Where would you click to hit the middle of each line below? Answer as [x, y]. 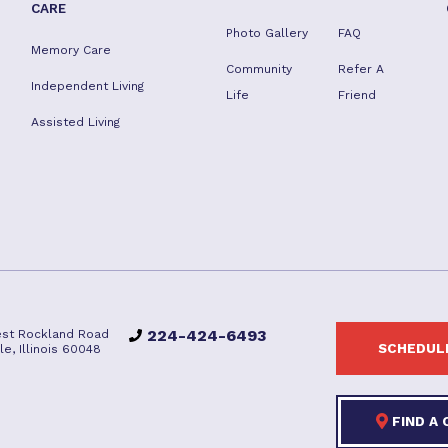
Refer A [361, 69]
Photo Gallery [266, 33]
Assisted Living [75, 122]
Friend [357, 95]
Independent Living [87, 86]
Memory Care [70, 50]
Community [258, 69]
